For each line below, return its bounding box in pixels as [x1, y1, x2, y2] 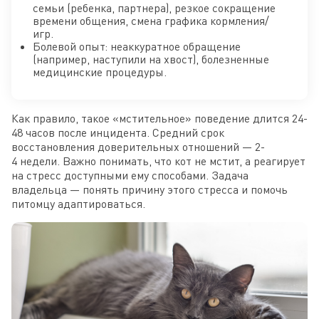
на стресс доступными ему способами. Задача [11, 168, 249, 183]
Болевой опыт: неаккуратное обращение [33, 39, 241, 54]
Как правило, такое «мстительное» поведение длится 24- [11, 111, 308, 126]
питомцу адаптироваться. [11, 197, 145, 211]
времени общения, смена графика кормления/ [33, 14, 269, 28]
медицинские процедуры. [33, 65, 167, 80]
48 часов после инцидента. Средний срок [11, 125, 224, 140]
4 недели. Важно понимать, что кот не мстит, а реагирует [11, 154, 305, 169]
